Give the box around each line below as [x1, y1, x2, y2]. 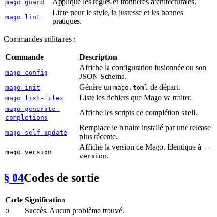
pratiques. [52, 17, 82, 26]
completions [5, 114, 48, 122]
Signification [25, 196, 65, 204]
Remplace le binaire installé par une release [79, 124, 211, 132]
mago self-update [5, 129, 67, 137]
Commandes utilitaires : [4, 35, 76, 44]
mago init [5, 84, 40, 92]
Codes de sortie [24, 171, 99, 185]
